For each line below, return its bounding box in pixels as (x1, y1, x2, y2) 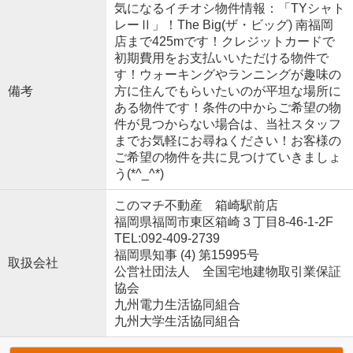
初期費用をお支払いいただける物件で (113, 50, 329, 65)
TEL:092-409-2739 (113, 231, 220, 245)
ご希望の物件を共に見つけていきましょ (113, 150, 341, 164)
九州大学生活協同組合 (113, 314, 240, 328)
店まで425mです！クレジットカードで (113, 34, 335, 48)
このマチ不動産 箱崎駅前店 (113, 198, 278, 212)
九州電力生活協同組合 (113, 297, 240, 311)
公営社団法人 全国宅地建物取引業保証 (113, 264, 341, 278)
